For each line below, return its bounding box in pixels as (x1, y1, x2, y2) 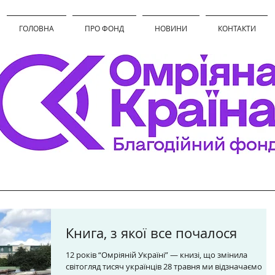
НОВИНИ (155, 23, 187, 33)
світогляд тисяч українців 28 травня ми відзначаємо (66, 261, 262, 272)
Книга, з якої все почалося (66, 224, 237, 242)
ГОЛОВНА (19, 23, 54, 33)
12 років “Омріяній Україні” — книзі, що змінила (66, 249, 247, 260)
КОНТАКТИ (217, 23, 256, 33)
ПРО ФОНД (85, 23, 124, 33)
